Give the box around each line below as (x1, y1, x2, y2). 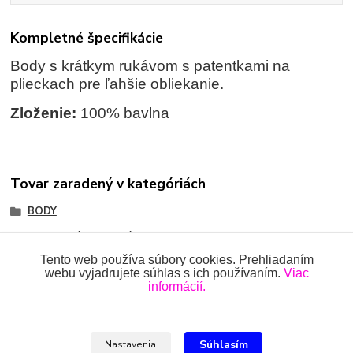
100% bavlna (76, 105, 170, 122)
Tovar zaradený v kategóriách (10, 173, 206, 193)
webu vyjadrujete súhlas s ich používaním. (44, 266, 284, 280)
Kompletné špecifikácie (10, 28, 164, 48)
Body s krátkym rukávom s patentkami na (10, 58, 291, 75)
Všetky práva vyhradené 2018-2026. (10, 307, 213, 321)
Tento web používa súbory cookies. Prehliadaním (39, 253, 314, 266)
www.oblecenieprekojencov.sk (10, 325, 180, 339)
